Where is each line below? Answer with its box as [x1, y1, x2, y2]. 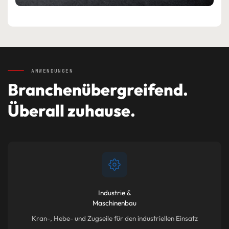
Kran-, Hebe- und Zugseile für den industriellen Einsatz [31, 213, 198, 223]
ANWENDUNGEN [27, 67, 74, 74]
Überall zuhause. [8, 100, 135, 121]
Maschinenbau [93, 198, 136, 208]
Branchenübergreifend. [8, 79, 188, 100]
